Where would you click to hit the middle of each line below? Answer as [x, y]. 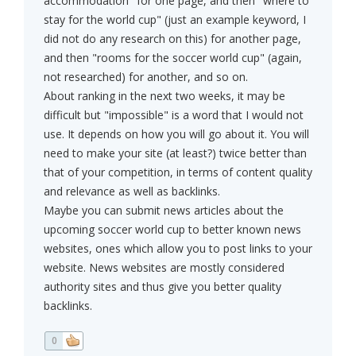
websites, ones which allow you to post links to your [178, 249]
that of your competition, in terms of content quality [178, 172]
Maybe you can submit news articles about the [164, 211]
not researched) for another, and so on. [146, 77]
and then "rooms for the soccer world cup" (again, [173, 58]
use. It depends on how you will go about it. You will [176, 134]
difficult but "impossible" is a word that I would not [174, 115]
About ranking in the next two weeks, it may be [164, 96]
